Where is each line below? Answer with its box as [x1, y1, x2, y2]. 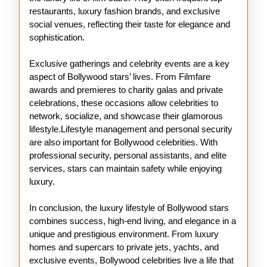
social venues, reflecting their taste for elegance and [29, 19, 230, 29]
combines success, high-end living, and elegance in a [29, 216, 236, 226]
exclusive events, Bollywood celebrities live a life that [29, 255, 234, 265]
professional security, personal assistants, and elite [29, 150, 226, 160]
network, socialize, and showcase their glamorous [29, 111, 223, 121]
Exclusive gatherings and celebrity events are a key [29, 58, 229, 69]
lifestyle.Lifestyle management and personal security [29, 124, 232, 134]
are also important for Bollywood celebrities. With [29, 137, 218, 147]
